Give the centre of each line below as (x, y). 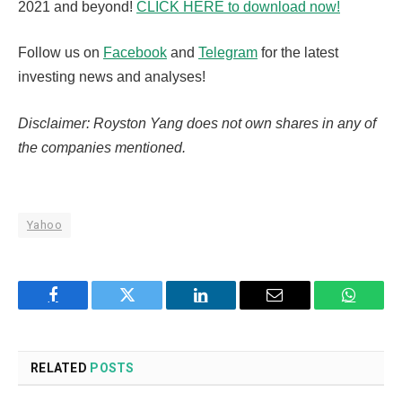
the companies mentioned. (102, 147)
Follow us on (61, 53)
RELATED (61, 368)
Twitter (149, 308)
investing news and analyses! (112, 77)
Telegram (228, 53)
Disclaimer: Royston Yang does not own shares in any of (197, 123)
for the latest (298, 53)
